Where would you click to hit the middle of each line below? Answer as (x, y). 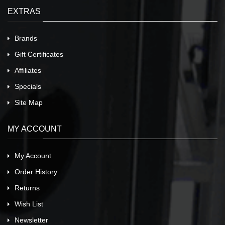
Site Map (29, 103)
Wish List (29, 204)
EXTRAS (24, 12)
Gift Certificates (39, 54)
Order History (36, 172)
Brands (26, 38)
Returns (27, 188)
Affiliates (28, 71)
